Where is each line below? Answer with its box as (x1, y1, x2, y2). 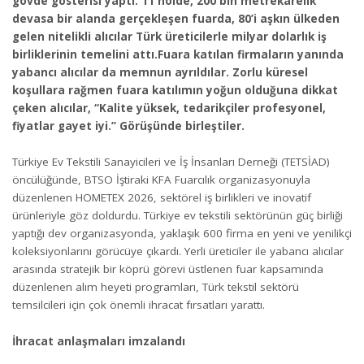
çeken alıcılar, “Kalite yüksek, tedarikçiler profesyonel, (12, 100, 326, 115)
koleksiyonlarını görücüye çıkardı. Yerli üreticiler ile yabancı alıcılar (12, 244, 344, 258)
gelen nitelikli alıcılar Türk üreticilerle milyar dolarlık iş (12, 28, 327, 44)
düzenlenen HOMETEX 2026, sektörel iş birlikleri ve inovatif (12, 190, 311, 205)
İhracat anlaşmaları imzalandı (12, 333, 185, 349)
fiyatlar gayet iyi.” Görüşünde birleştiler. (12, 118, 245, 133)
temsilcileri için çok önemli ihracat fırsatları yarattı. (12, 297, 265, 312)
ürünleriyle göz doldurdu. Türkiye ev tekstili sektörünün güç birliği (12, 208, 343, 223)
